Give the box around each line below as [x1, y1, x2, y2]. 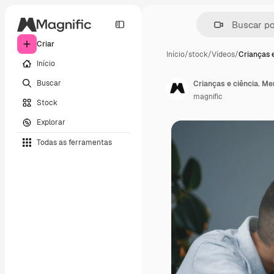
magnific [193, 92, 223, 102]
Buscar [37, 78, 61, 88]
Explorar [37, 117, 65, 127]
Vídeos [212, 50, 235, 59]
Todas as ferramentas [37, 137, 112, 147]
